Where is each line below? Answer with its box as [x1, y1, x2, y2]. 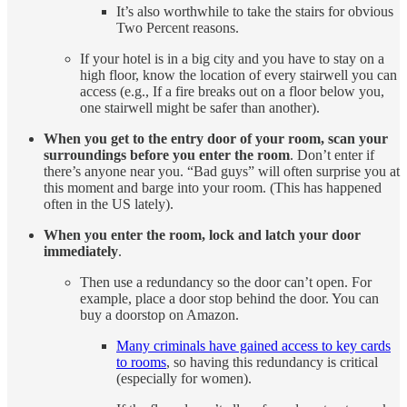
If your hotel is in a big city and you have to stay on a [80, 51, 384, 67]
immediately [44, 243, 118, 260]
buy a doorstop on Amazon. [80, 307, 239, 323]
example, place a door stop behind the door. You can [80, 291, 379, 307]
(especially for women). [116, 371, 252, 387]
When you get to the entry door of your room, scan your [44, 131, 388, 147]
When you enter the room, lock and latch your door [44, 227, 361, 243]
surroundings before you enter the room [44, 147, 290, 164]
